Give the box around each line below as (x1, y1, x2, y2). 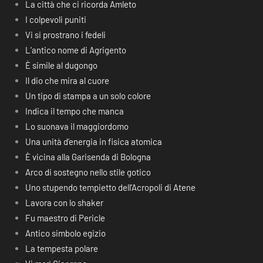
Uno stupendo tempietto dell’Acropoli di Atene (25, 182, 195, 193)
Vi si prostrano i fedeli (25, 29, 106, 40)
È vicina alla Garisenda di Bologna (25, 151, 151, 162)
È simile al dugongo (25, 60, 97, 70)
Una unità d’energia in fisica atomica (25, 136, 162, 147)
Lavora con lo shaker (25, 197, 103, 208)
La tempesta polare (25, 243, 98, 254)
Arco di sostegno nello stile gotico (25, 167, 151, 177)
